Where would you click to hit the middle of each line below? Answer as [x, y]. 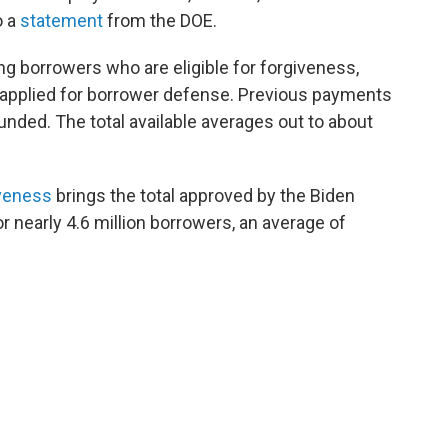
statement [61, 20]
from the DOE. [160, 20]
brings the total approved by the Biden [203, 195]
